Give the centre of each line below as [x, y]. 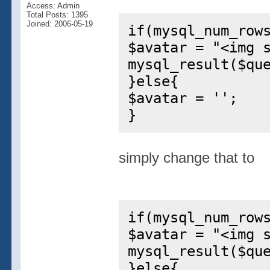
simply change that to [186, 158]
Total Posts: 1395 [57, 15]
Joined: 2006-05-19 [59, 24]
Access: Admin [53, 6]
